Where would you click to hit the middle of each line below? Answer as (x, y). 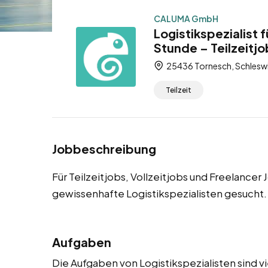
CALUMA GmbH (186, 19)
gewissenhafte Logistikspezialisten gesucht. (159, 194)
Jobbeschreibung (104, 149)
